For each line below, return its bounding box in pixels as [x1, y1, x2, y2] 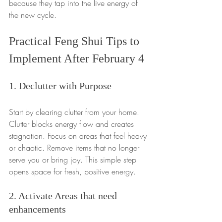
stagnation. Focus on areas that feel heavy [9, 130, 149, 142]
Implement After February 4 [9, 52, 144, 65]
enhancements [9, 204, 68, 215]
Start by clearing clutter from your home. [9, 107, 142, 118]
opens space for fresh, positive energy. [9, 166, 136, 177]
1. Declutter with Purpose [9, 80, 111, 92]
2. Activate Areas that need [9, 190, 119, 202]
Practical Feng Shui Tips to [9, 35, 142, 48]
